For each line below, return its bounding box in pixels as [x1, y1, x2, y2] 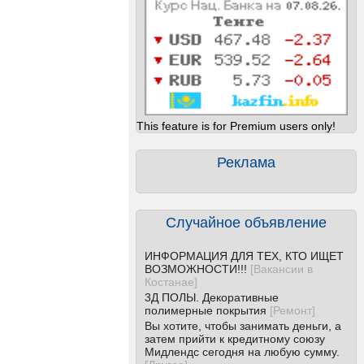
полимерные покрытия [145, 304, 266, 317]
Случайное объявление [166, 214, 327, 231]
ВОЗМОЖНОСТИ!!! [145, 262, 247, 275]
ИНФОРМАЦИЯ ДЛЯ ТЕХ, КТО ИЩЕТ [145, 249, 344, 262]
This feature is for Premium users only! [136, 119, 336, 132]
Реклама [217, 154, 275, 171]
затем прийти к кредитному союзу [145, 332, 325, 345]
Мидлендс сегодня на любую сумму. [145, 345, 340, 358]
